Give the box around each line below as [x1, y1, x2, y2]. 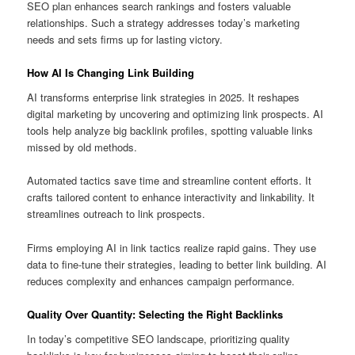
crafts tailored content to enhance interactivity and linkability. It [27, 189, 315, 205]
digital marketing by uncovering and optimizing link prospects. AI [27, 106, 324, 122]
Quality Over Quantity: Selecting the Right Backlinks [27, 306, 284, 322]
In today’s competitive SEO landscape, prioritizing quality [27, 331, 291, 347]
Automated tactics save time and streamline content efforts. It [27, 173, 312, 189]
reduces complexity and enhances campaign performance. [27, 273, 296, 288]
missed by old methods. [27, 139, 138, 155]
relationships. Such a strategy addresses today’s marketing [27, 14, 300, 30]
